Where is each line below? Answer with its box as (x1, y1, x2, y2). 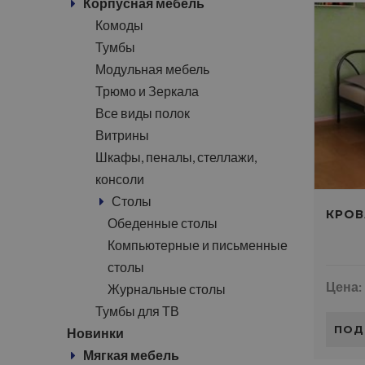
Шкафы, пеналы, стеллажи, (95, 149, 257, 165)
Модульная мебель (95, 61, 209, 77)
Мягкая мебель (83, 347, 179, 363)
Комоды (95, 17, 143, 33)
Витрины (95, 127, 149, 143)
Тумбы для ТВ (95, 303, 179, 319)
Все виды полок (95, 105, 190, 121)
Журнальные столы (108, 281, 226, 297)
